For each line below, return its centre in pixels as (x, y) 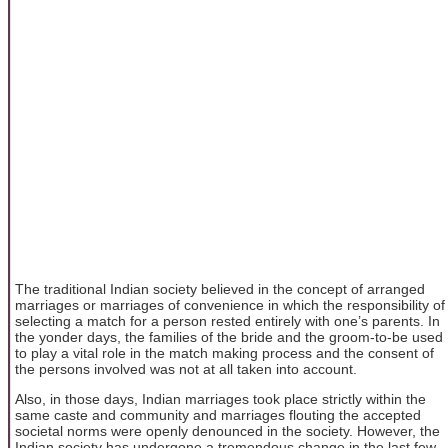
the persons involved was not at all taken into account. (186, 368)
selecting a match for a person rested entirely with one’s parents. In (227, 320)
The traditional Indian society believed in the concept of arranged (220, 288)
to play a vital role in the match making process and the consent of (224, 352)
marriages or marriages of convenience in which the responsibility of (230, 304)
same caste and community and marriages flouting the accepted (218, 415)
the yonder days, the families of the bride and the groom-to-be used (229, 336)
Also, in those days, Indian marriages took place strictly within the (220, 399)
